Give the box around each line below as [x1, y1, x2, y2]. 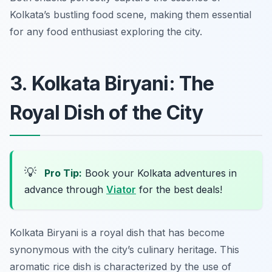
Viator [106, 183, 136, 196]
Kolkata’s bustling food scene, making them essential [10, 8, 251, 21]
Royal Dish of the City [10, 101, 203, 125]
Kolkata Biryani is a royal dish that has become [10, 226, 225, 239]
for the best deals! [136, 183, 222, 196]
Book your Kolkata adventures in [82, 167, 237, 180]
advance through [24, 183, 106, 196]
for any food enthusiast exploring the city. [10, 25, 202, 38]
